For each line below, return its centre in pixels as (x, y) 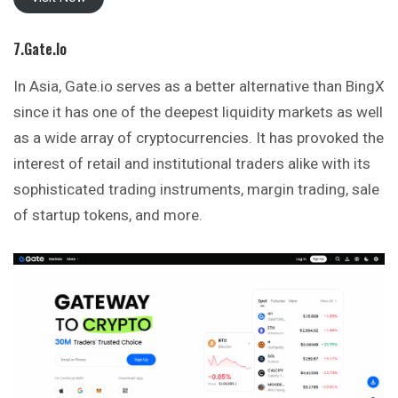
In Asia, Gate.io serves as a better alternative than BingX (199, 86)
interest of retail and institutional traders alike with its (192, 163)
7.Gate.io (40, 48)
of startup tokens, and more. (108, 215)
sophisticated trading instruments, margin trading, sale (196, 189)
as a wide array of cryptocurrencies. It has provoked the (199, 137)
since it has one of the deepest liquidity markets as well (198, 111)
